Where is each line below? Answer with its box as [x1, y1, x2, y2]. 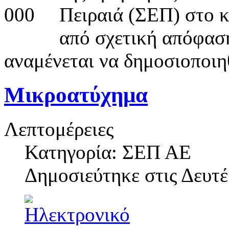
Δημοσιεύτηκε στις [25, 164, 181, 186]
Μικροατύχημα [4, 82, 148, 107]
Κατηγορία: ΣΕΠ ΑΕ [25, 141, 191, 163]
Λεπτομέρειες [4, 118, 113, 140]
